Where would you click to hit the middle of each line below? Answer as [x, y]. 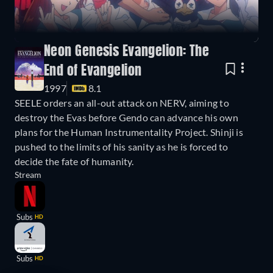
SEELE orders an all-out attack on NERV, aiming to [122, 102]
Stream [28, 174]
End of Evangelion [93, 71]
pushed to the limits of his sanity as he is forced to [122, 146]
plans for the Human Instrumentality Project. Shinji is [129, 132]
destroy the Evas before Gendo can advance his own [126, 117]
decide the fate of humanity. [74, 161]
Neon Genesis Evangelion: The [127, 51]
